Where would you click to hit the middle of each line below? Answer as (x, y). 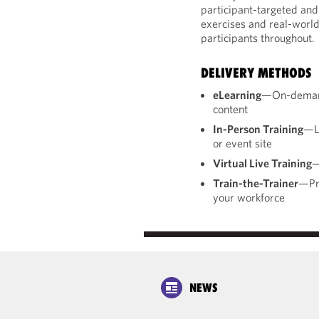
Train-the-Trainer (256, 183)
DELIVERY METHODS (257, 73)
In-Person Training (258, 129)
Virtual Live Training (263, 163)
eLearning (237, 95)
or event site (243, 143)
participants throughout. (258, 38)
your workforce (249, 197)
